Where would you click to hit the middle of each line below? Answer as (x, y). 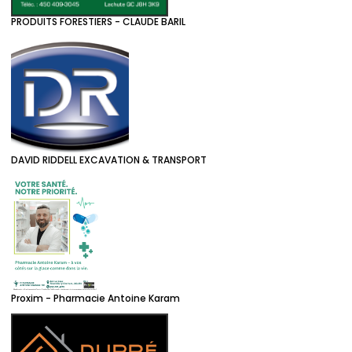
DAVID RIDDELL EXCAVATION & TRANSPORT (109, 159)
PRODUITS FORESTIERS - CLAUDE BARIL (98, 21)
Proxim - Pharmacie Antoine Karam (95, 298)
